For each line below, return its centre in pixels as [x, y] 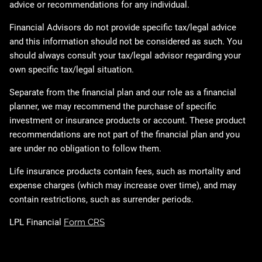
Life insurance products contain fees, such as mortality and [125, 172]
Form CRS [85, 223]
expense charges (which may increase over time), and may [123, 186]
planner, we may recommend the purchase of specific [113, 107]
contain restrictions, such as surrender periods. [102, 200]
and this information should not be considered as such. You [126, 42]
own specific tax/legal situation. [72, 70]
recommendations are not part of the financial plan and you [125, 135]
